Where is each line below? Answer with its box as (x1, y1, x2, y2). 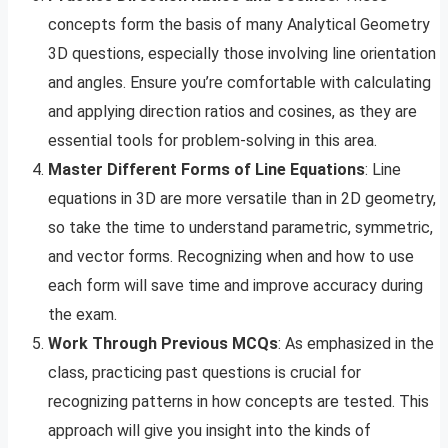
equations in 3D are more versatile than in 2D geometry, (48, 188, 436, 208)
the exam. (48, 304, 117, 324)
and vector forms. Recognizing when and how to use (48, 246, 414, 266)
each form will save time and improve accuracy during (48, 275, 423, 295)
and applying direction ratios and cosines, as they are (48, 101, 417, 121)
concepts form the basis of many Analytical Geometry (48, 14, 430, 34)
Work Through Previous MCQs (48, 333, 278, 353)
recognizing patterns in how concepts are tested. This (48, 391, 429, 411)
